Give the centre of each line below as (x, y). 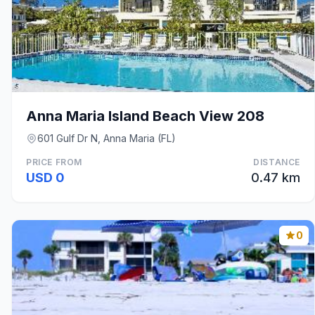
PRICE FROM (54, 162)
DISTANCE (277, 162)
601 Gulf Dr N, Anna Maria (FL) (107, 138)
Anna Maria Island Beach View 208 (145, 116)
